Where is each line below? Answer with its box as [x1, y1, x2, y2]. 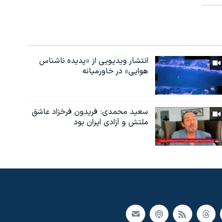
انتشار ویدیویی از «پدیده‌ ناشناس [39, 55, 148, 67]
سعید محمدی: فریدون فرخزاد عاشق [31, 106, 148, 118]
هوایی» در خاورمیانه [82, 65, 148, 78]
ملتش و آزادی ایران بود [73, 116, 148, 129]
